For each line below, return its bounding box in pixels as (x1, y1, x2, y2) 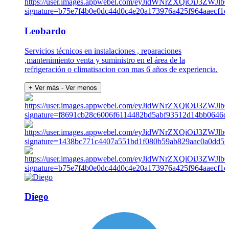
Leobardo (25, 25, 66, 36)
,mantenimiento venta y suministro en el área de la (25, 55, 185, 64)
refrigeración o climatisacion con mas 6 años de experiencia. (25, 64, 218, 74)
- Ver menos (61, 83, 97, 91)
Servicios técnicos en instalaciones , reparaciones (25, 46, 181, 55)
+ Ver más (29, 83, 59, 91)
